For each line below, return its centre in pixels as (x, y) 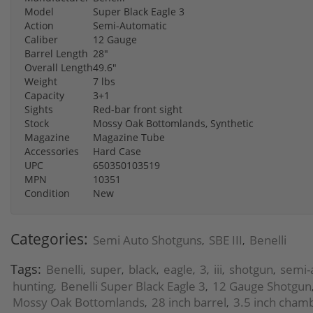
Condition (47, 193)
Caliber (41, 39)
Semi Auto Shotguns (147, 240)
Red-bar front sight (138, 109)
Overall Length (59, 67)
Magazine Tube (129, 137)
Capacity (44, 95)
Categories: (49, 239)
